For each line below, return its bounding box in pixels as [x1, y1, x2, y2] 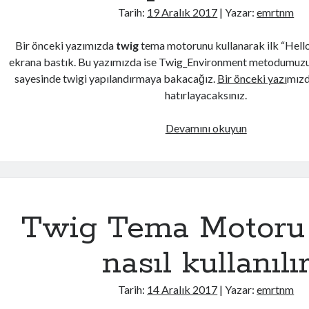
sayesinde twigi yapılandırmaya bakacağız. [14, 72, 217, 85]
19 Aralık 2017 [147, 6, 218, 19]
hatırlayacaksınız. [165, 88, 248, 101]
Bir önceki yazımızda [15, 39, 117, 52]
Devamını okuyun [165, 121, 247, 134]
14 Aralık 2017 [147, 283, 218, 296]
